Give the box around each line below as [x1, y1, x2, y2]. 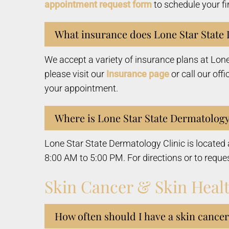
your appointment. [44, 83, 118, 94]
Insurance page [106, 68, 169, 79]
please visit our [44, 68, 106, 79]
